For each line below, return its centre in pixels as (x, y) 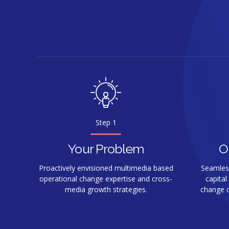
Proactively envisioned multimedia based (106, 168)
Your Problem (106, 149)
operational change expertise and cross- (106, 179)
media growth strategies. (106, 190)
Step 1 (106, 122)
